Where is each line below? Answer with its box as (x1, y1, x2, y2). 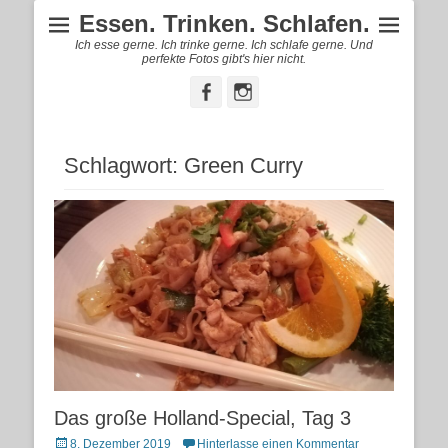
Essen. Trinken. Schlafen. (78, 10, 370, 37)
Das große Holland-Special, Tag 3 (54, 407, 351, 430)
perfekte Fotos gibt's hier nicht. (142, 52, 306, 66)
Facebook (214, 81, 293, 101)
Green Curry (184, 153, 303, 178)
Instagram (251, 81, 334, 101)
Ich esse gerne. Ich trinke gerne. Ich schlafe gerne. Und (75, 38, 373, 52)
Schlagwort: (64, 153, 184, 178)
